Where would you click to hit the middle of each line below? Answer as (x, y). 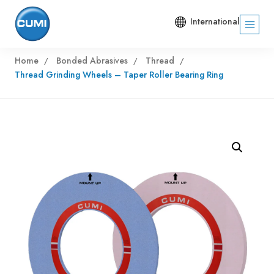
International (215, 22)
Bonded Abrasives (92, 60)
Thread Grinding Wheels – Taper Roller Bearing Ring (119, 74)
